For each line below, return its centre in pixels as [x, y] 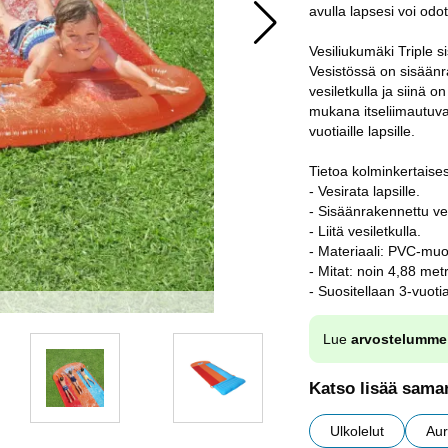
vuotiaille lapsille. [362, 131]
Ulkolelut [357, 431]
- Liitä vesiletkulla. [365, 231]
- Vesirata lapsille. [364, 191]
